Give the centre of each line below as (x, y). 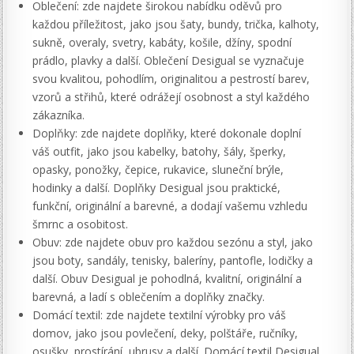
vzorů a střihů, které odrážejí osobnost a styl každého (171, 97)
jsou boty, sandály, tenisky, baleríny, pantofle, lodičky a (173, 261)
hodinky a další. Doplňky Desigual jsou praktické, (157, 188)
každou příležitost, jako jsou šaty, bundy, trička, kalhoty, (176, 24)
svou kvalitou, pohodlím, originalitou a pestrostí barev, (171, 79)
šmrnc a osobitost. (81, 224)
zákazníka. (59, 115)
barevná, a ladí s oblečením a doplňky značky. (149, 297)
